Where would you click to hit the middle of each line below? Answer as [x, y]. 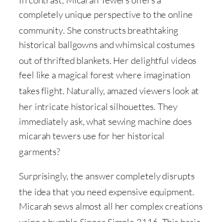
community [41, 30]
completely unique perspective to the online [106, 15]
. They [166, 107]
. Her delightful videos [153, 61]
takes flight [41, 91]
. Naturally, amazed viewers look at [131, 91]
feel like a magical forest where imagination [105, 75]
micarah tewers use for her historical [92, 136]
